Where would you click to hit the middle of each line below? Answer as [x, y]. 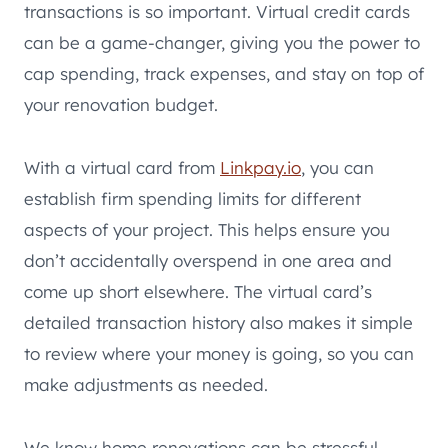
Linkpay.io [260, 168]
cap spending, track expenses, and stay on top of [224, 74]
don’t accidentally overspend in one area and [208, 261]
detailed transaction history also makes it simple [218, 323]
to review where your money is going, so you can [219, 354]
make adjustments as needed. [146, 385]
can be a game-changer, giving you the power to [222, 43]
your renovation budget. [121, 105]
